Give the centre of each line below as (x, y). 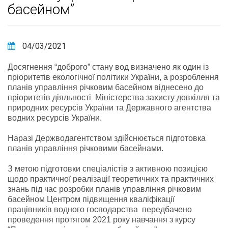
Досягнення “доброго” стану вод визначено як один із (108, 67)
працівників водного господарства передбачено (100, 209)
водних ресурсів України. (55, 118)
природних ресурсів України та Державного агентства (109, 107)
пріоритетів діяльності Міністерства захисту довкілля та (114, 97)
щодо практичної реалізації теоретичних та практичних (111, 179)
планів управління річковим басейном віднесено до (106, 87)
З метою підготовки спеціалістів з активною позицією (108, 168)
